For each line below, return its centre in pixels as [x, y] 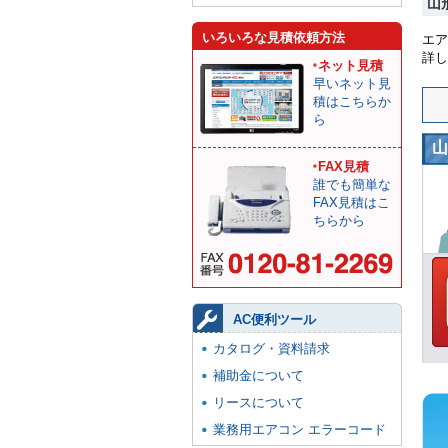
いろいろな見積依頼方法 [273, 37]
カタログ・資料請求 [271, 348]
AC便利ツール [274, 319]
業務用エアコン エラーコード [299, 429]
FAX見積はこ [351, 202]
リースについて [258, 402]
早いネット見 [352, 83]
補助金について [258, 375]
